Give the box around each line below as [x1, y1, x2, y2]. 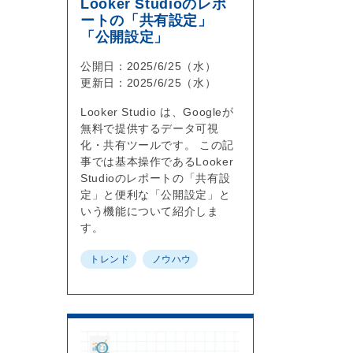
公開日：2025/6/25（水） [80, 59, 217, 72]
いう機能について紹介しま [80, 204, 219, 217]
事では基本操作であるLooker [80, 154, 234, 168]
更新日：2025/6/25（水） [80, 76, 217, 89]
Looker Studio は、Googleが [80, 105, 234, 118]
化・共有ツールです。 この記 [80, 138, 234, 151]
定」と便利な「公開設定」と [80, 188, 231, 201]
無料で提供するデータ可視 [80, 121, 219, 135]
